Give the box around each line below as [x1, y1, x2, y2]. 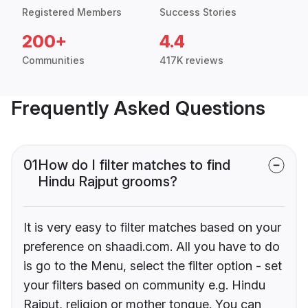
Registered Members [22, 6, 122, 19]
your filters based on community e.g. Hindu [23, 278, 265, 293]
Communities [22, 54, 85, 67]
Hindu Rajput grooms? [38, 173, 177, 190]
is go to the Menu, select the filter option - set [23, 258, 282, 274]
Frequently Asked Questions [11, 96, 265, 120]
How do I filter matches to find [38, 157, 230, 174]
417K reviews [159, 54, 223, 67]
